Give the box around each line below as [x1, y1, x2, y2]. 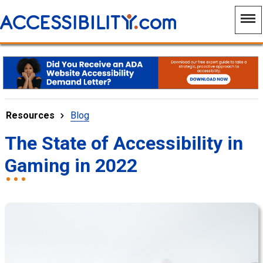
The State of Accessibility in [5, 131, 243, 154]
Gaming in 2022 [5, 154, 137, 177]
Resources [6, 109, 55, 121]
